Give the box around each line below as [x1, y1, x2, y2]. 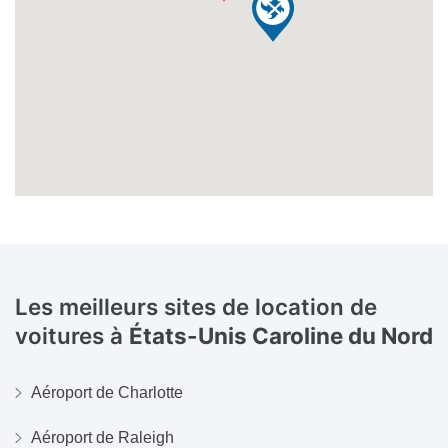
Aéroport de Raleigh [31, 429, 174, 446]
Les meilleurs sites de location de [15, 292, 377, 320]
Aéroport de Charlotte [31, 384, 183, 401]
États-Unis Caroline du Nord [129, 321, 433, 349]
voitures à [15, 321, 129, 349]
